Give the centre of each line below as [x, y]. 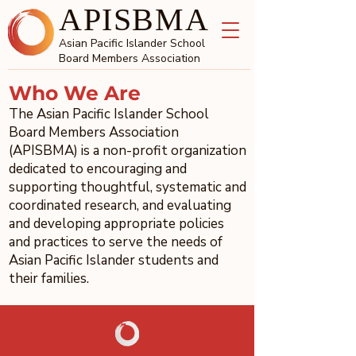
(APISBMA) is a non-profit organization [128, 151]
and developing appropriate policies [116, 224]
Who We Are [75, 93]
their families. [49, 279]
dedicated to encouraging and [98, 169]
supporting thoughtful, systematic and [128, 187]
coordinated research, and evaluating [120, 205]
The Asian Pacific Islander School [109, 114]
